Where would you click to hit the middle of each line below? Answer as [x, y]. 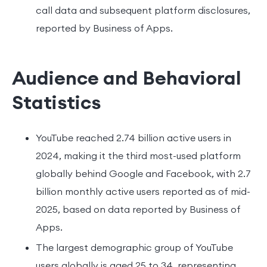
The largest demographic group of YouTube [134, 247]
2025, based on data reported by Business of [138, 209]
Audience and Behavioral [127, 77]
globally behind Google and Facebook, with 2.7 [143, 173]
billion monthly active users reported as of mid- [143, 191]
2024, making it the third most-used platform [138, 155]
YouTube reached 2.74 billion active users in [133, 137]
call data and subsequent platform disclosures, [143, 10]
